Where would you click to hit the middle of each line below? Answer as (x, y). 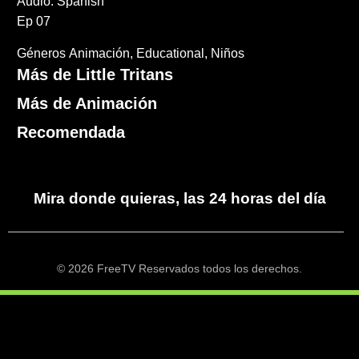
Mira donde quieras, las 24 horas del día (179, 199)
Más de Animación (87, 104)
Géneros (42, 54)
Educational (171, 54)
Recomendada (71, 133)
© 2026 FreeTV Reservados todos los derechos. (179, 269)
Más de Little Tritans (95, 75)
